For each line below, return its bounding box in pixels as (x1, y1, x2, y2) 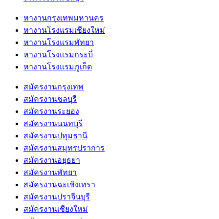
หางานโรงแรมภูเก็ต (23, 63, 92, 71)
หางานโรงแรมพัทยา (23, 38, 94, 47)
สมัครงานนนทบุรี (23, 119, 83, 128)
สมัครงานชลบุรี (23, 95, 77, 104)
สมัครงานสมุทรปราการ (23, 144, 105, 153)
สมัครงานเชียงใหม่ (23, 205, 88, 214)
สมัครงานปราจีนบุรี (23, 193, 90, 201)
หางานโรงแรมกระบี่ (23, 50, 93, 59)
